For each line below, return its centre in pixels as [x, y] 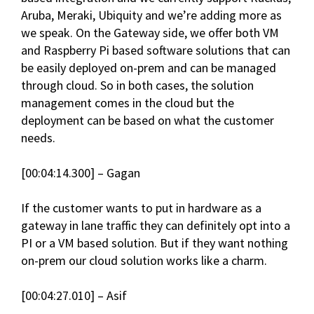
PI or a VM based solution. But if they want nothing [155, 243]
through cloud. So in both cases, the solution [137, 86]
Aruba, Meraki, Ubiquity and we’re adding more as [151, 15]
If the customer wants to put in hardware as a [141, 208]
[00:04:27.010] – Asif [74, 296]
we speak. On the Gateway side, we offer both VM [150, 33]
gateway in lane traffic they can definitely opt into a [156, 226]
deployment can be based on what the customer [148, 121]
